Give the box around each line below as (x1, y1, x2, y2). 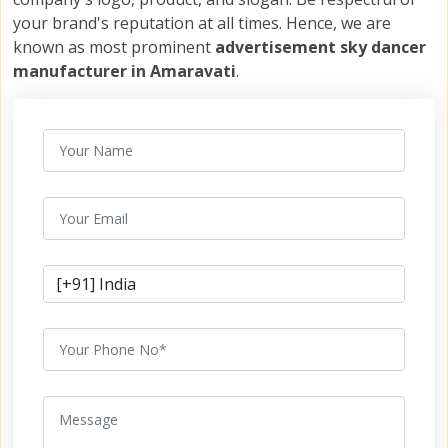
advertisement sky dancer (215, 36, 426, 59)
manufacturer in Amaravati (13, 60, 236, 83)
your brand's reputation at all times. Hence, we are (13, 12, 391, 35)
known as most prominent (13, 36, 215, 59)
